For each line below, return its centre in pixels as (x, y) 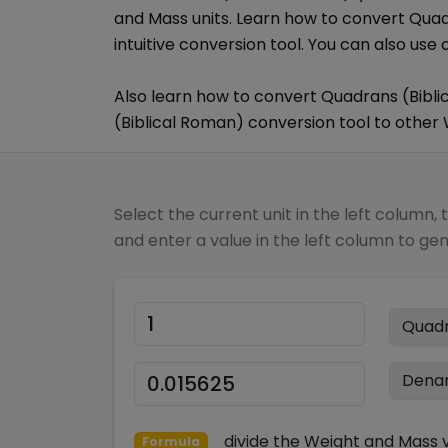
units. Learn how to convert (298, 18)
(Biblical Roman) (179, 122)
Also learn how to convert (217, 96)
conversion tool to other (343, 122)
